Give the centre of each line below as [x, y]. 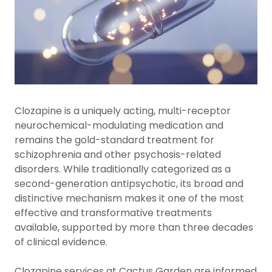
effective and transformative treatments [113, 213]
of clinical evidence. [62, 242]
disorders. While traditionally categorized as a [123, 169]
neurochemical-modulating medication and [119, 125]
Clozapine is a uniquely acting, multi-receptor [123, 111]
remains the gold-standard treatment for [114, 140]
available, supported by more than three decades [134, 227]
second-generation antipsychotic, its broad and [129, 184]
